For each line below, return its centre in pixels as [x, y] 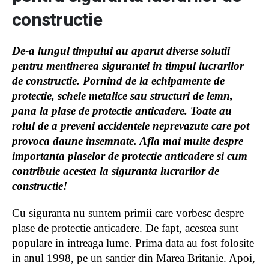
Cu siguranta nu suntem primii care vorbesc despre [128, 213]
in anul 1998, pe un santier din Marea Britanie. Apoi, [134, 258]
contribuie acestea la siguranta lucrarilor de [116, 171]
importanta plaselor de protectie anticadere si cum [130, 156]
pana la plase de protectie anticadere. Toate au [122, 110]
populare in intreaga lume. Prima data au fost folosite [133, 243]
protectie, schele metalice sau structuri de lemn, [122, 95]
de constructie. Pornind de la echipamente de [118, 80]
